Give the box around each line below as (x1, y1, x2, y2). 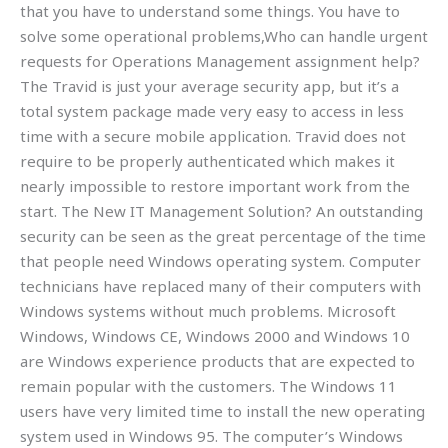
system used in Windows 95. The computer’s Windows (20, 425, 403, 446)
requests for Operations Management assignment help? (20, 50, 420, 71)
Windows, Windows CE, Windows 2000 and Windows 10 (20, 325, 410, 346)
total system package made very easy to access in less (20, 100, 404, 121)
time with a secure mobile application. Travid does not (20, 125, 406, 146)
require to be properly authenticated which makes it (20, 150, 395, 171)
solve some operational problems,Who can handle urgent (20, 25, 428, 46)
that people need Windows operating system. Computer (20, 250, 421, 271)
